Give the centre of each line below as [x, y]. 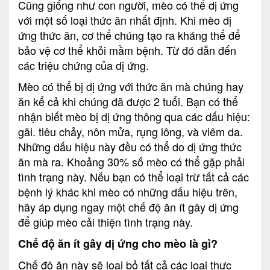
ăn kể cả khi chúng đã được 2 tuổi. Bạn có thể [128, 102]
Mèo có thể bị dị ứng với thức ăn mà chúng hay [131, 86]
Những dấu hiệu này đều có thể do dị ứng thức [130, 147]
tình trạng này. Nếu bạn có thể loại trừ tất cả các [133, 177]
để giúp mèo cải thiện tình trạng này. [105, 222]
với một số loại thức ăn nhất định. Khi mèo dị [125, 20]
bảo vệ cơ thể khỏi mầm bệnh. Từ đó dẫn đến [127, 50]
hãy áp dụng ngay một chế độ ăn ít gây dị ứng [128, 207]
